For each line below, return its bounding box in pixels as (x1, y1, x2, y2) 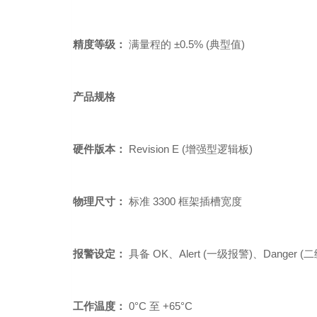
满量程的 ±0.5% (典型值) (126, 38, 245, 51)
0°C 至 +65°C (126, 300, 192, 313)
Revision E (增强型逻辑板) (126, 143, 253, 156)
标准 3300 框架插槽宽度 (126, 195, 242, 208)
